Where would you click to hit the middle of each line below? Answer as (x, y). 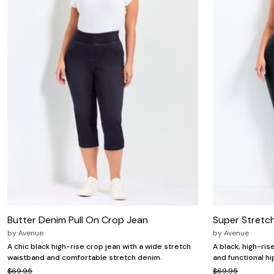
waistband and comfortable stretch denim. (85, 258)
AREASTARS (44, 14)
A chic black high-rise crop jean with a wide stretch (99, 247)
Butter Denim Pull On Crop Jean (78, 220)
